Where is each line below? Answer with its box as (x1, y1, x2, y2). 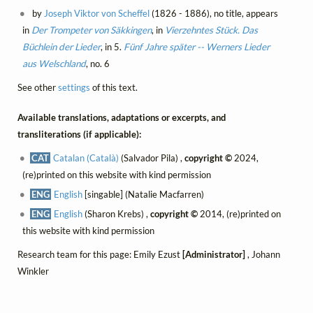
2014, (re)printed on (198, 208, 282, 219)
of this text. (89, 82, 138, 94)
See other (17, 82, 58, 94)
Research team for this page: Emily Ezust (17, 248, 182, 260)
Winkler (17, 265, 49, 277)
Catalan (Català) (53, 152, 119, 163)
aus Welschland (22, 58, 86, 70)
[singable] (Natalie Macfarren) (82, 188, 205, 200)
